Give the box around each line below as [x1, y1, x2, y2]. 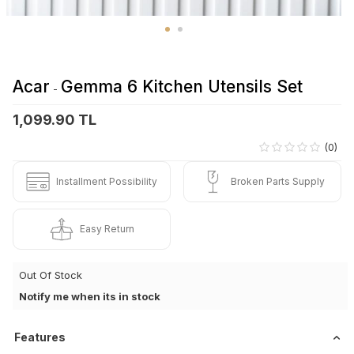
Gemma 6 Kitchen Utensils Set [61, 76, 303, 96]
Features [14, 330, 66, 344]
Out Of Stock [19, 268, 82, 281]
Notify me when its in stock [19, 289, 160, 303]
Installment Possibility [56, 175, 157, 187]
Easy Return [79, 222, 134, 235]
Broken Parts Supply [230, 175, 325, 187]
